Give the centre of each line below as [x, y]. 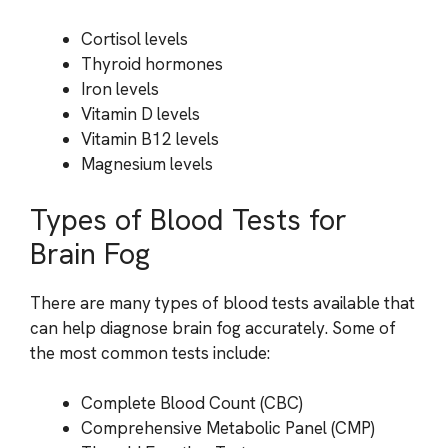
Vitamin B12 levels [150, 139]
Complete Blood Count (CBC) [192, 403]
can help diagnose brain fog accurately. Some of [213, 327]
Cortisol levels [134, 39]
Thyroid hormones [152, 64]
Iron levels [120, 89]
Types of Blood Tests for [188, 219]
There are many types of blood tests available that [222, 302]
